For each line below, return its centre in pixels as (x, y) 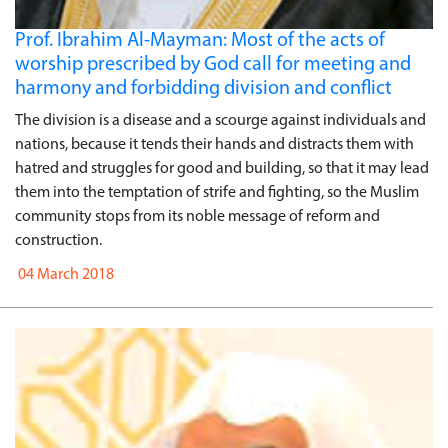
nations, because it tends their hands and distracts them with (214, 144)
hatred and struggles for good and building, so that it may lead (222, 168)
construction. (58, 240)
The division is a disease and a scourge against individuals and (220, 120)
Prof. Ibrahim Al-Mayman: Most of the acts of (200, 40)
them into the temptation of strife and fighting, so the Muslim (217, 192)
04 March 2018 (64, 274)
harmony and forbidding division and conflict (203, 88)
